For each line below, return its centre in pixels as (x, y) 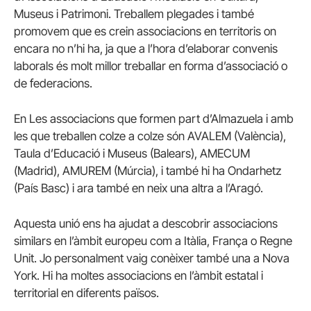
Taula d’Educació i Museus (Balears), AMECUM (132, 154)
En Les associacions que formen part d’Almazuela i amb (154, 119)
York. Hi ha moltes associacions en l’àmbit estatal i (138, 276)
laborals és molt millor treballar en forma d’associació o (151, 66)
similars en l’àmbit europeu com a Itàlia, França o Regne (153, 241)
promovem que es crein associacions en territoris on (145, 31)
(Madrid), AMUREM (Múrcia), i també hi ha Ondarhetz (148, 171)
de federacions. (53, 83)
